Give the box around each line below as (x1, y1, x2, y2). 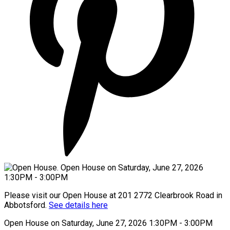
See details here (49, 200, 108, 210)
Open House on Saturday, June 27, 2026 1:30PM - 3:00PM (4, 218, 213, 228)
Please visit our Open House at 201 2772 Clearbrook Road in (4, 190, 222, 200)
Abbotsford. (4, 200, 49, 210)
